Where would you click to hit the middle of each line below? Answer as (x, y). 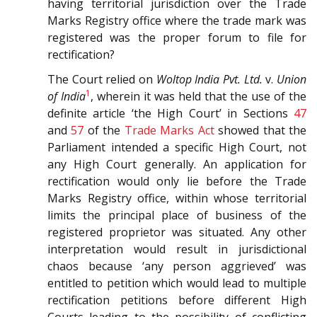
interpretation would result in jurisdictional (177, 249)
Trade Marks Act (169, 131)
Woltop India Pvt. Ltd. (209, 80)
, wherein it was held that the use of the (198, 97)
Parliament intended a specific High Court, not (177, 148)
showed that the (260, 131)
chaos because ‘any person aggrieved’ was (177, 266)
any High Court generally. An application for (177, 165)
